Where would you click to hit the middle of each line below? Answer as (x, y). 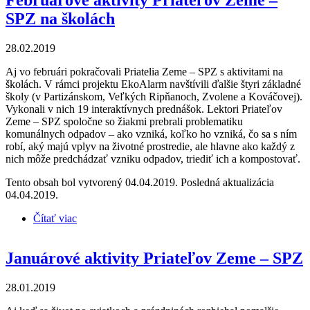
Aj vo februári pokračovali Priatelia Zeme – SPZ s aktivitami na (144, 71)
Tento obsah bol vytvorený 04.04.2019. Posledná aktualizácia (140, 182)
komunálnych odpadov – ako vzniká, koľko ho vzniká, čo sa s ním (151, 134)
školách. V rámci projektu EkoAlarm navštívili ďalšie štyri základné (153, 84)
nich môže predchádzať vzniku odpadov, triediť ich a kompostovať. (153, 158)
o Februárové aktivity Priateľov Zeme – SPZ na (181, 218)
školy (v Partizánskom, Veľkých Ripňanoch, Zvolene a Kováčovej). (154, 96)
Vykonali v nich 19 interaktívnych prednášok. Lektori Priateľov (144, 109)
